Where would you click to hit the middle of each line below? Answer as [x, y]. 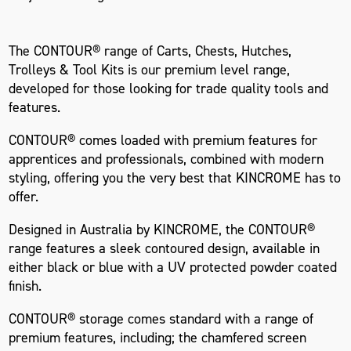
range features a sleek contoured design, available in [165, 248]
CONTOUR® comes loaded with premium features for [163, 140]
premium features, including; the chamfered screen [158, 337]
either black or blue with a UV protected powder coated [173, 267]
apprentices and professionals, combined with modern [166, 159]
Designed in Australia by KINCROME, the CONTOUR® [162, 229]
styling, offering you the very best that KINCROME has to [175, 177]
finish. [27, 286]
